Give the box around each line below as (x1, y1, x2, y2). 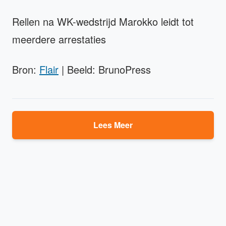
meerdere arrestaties (12, 31, 106, 46)
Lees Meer (93, 119, 133, 131)
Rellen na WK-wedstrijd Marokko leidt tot (12, 14, 194, 29)
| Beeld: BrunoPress (59, 62, 151, 77)
